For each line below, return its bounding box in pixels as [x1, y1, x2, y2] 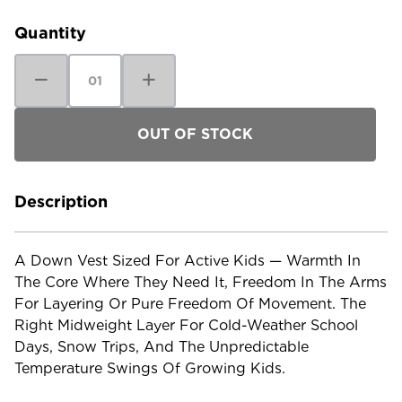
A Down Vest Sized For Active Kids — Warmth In [14, 251, 361, 269]
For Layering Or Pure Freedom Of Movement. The [14, 294, 366, 312]
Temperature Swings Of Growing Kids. [14, 359, 285, 377]
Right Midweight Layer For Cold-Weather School [14, 316, 358, 334]
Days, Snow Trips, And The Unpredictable [14, 337, 309, 355]
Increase [127, 57, 191, 75]
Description [14, 191, 108, 211]
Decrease [20, 57, 91, 75]
